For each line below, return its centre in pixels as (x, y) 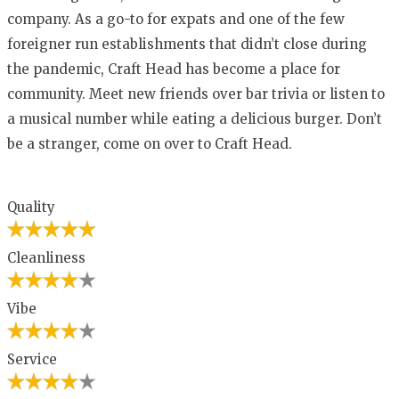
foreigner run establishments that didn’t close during (187, 44)
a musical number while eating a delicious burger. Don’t (195, 118)
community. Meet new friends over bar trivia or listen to (196, 94)
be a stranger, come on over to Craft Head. (150, 143)
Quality (31, 207)
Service (32, 359)
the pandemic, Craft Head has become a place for (174, 69)
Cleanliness (46, 257)
